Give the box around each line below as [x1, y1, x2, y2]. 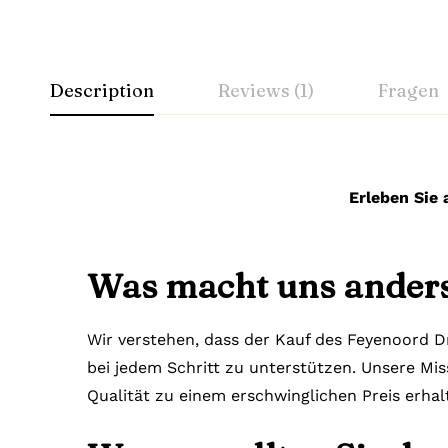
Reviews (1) [218, 78, 314, 102]
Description [50, 78, 154, 102]
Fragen [378, 78, 439, 102]
